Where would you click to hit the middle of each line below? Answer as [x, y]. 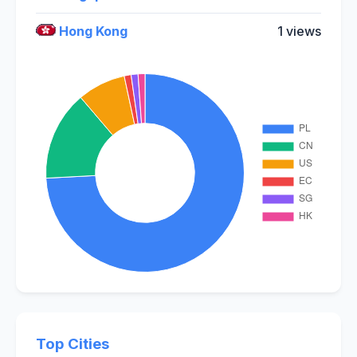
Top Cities [73, 343]
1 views [299, 31]
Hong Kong [92, 31]
